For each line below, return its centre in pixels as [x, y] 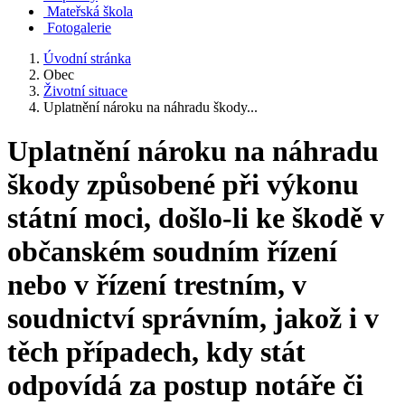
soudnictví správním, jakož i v [193, 319]
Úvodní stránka [87, 58]
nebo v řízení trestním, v [157, 285]
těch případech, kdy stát [156, 352]
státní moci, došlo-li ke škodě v [196, 218]
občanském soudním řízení [172, 252]
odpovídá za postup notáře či [185, 386]
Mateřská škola [90, 11]
